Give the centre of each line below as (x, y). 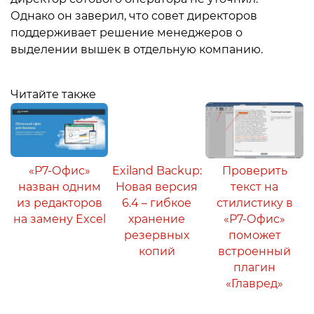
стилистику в (254, 203)
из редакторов (59, 203)
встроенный (254, 251)
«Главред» (254, 284)
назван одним (59, 187)
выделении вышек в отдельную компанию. (137, 49)
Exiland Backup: (157, 171)
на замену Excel (59, 219)
